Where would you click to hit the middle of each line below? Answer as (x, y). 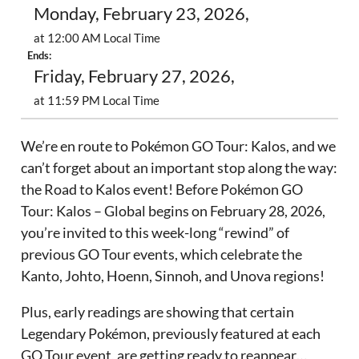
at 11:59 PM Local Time (97, 101)
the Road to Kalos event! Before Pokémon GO (162, 190)
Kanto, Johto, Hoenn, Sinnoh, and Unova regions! (173, 276)
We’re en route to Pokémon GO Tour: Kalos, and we (179, 146)
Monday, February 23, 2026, (142, 14)
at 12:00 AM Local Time (97, 38)
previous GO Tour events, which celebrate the (162, 254)
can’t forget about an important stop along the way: (179, 168)
